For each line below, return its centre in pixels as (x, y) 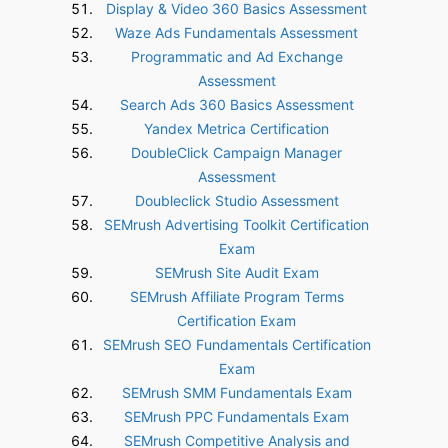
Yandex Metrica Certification (236, 128)
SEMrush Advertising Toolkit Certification (236, 224)
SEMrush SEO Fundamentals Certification (236, 344)
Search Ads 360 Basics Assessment (236, 104)
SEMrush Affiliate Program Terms (236, 296)
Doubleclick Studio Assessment (236, 200)
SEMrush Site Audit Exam (236, 272)
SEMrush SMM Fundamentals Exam (236, 392)
